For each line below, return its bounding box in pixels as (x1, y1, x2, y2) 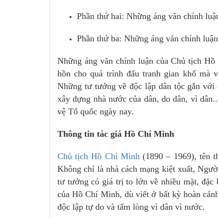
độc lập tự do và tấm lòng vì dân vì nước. (57, 202, 205, 212)
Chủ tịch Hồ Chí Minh (57, 151, 140, 161)
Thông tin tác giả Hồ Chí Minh (57, 129, 174, 139)
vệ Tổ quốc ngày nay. (57, 107, 134, 116)
